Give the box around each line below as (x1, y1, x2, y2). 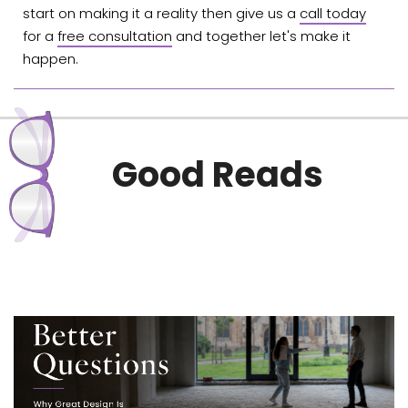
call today (300, 4, 366, 24)
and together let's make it (172, 26, 351, 46)
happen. (23, 49, 78, 69)
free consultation (57, 26, 172, 46)
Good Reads (112, 150, 323, 199)
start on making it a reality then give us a (23, 4, 300, 24)
